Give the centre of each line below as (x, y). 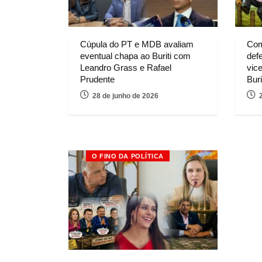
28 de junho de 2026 (125, 96)
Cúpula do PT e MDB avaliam (137, 44)
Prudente (97, 79)
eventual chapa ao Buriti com (135, 56)
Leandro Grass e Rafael (126, 67)
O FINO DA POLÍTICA (128, 156)
